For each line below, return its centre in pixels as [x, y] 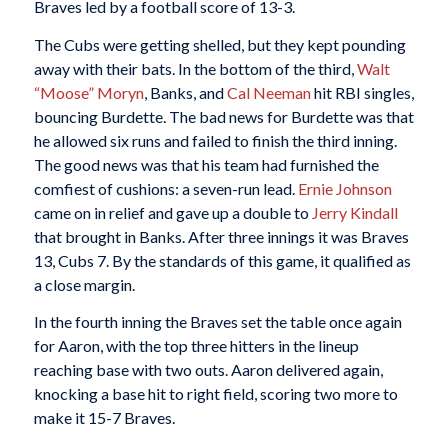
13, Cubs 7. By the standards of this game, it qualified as [222, 260]
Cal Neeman [268, 92]
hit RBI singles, [362, 92]
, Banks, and [185, 92]
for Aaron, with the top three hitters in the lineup [196, 346]
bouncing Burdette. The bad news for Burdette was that [223, 116]
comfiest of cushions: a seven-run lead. [165, 188]
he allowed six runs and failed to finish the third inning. [215, 140]
